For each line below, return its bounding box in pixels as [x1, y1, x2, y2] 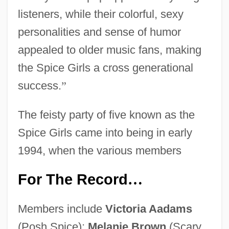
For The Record [17, 171, 128, 188]
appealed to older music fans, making [17, 43, 201, 56]
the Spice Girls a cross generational [17, 61, 193, 74]
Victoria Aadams [105, 202, 192, 215]
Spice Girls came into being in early [17, 126, 192, 139]
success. [17, 79, 61, 92]
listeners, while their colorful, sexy [17, 7, 184, 20]
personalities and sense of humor [17, 25, 181, 38]
